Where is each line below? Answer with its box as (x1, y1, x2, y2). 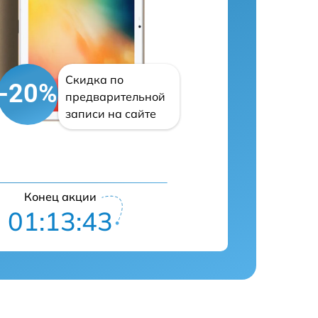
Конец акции (23, 189, 97, 204)
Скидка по (65, 72, 124, 87)
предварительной (65, 89, 166, 104)
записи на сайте (65, 106, 157, 121)
